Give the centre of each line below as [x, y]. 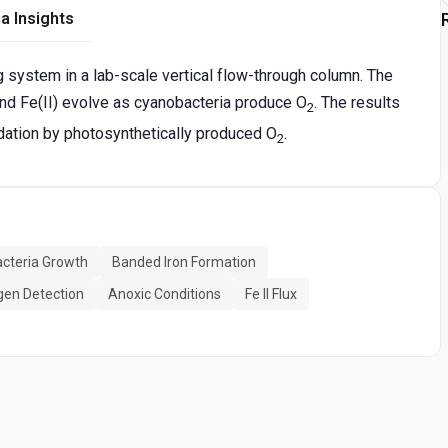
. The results [357, 103]
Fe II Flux [271, 293]
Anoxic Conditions [164, 293]
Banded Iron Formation [184, 261]
